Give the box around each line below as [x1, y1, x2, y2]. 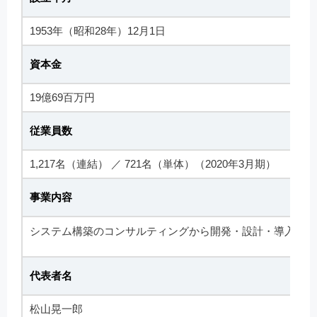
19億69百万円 [30, 91, 95, 104]
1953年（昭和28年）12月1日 [30, 25, 166, 38]
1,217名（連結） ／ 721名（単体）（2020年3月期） [30, 158, 276, 171]
